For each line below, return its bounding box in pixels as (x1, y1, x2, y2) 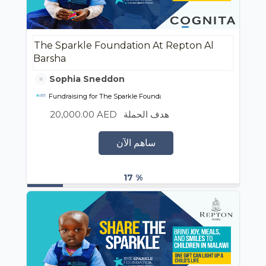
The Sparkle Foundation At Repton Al (34, 40, 214, 52)
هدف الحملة (123, 109, 169, 121)
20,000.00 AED (47, 109, 119, 121)
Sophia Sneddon (47, 74, 125, 85)
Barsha (33, 53, 66, 65)
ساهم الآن (116, 137, 156, 149)
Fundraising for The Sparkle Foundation (47, 92, 176, 101)
